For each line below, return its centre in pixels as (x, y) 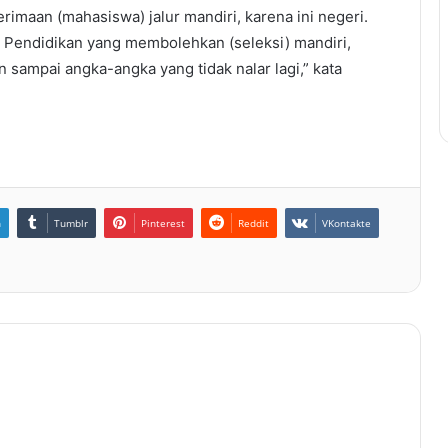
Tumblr (71, 223)
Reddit (253, 223)
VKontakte (346, 223)
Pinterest (163, 223)
